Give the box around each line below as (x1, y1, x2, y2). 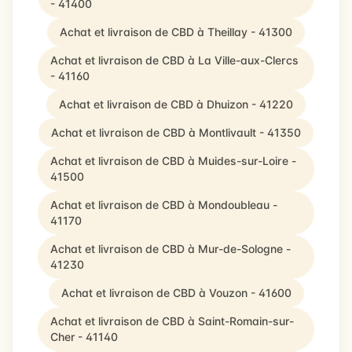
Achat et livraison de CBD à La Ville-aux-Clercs (50, 53, 299, 67)
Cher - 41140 (50, 330, 118, 343)
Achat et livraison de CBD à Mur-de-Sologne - (50, 242, 291, 255)
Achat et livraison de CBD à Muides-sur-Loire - (50, 154, 296, 167)
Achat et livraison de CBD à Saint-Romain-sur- (50, 314, 294, 328)
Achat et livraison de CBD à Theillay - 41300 (60, 25, 292, 38)
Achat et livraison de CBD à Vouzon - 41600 (60, 286, 291, 299)
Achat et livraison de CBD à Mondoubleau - (50, 198, 277, 211)
